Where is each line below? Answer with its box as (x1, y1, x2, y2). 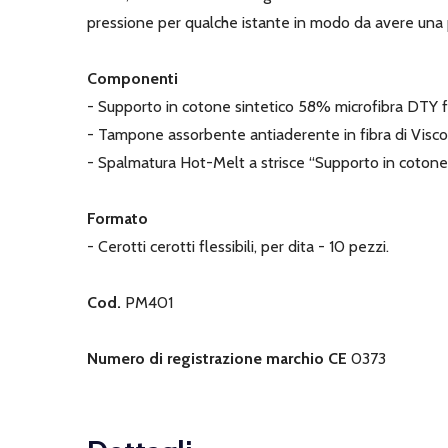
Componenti (87, 69, 178, 89)
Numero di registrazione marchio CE (87, 349, 347, 369)
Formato (87, 209, 148, 229)
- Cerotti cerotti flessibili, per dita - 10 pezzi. (87, 237, 389, 257)
